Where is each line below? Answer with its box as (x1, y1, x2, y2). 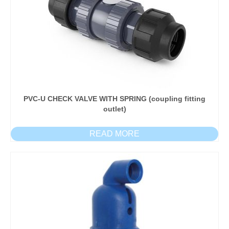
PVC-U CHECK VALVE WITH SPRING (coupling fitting (24, 94, 205, 103)
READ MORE (89, 129, 140, 138)
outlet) (103, 104, 126, 113)
